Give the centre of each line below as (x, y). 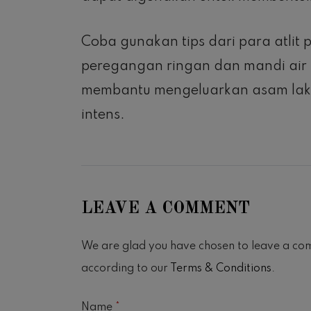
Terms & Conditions (221, 269)
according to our (126, 269)
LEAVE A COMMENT (166, 209)
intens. (103, 116)
